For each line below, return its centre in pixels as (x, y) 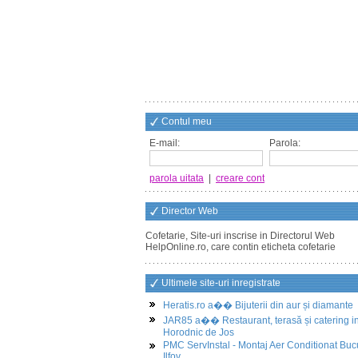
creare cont (240, 178)
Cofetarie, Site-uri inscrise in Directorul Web (240, 236)
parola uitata (177, 178)
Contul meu (187, 121)
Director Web (190, 211)
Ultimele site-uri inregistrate (221, 283)
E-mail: (165, 143)
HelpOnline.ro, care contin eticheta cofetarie (241, 247)
